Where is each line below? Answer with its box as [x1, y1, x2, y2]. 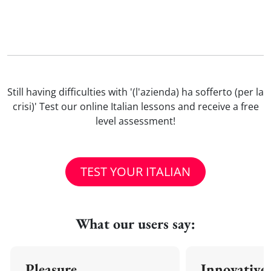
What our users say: [76, 214, 195, 233]
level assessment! [96, 114, 175, 128]
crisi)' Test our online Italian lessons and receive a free [12, 100, 259, 113]
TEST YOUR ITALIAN [80, 163, 191, 180]
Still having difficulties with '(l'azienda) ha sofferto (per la [7, 85, 264, 99]
